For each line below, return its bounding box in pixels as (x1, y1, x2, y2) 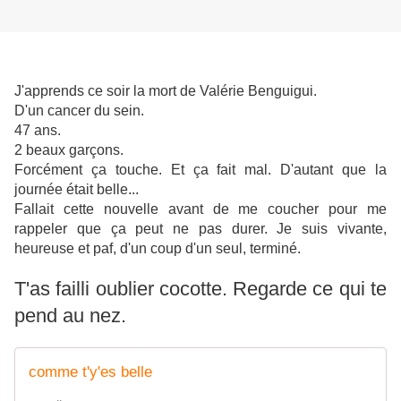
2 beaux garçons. (14, 142, 124, 158)
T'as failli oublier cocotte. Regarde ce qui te (14, 277, 387, 301)
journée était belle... (14, 182, 139, 198)
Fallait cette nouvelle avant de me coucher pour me (14, 201, 387, 218)
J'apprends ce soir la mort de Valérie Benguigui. (14, 83, 317, 99)
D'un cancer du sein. (14, 103, 144, 119)
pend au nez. (14, 304, 126, 328)
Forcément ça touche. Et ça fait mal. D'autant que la (14, 162, 387, 178)
